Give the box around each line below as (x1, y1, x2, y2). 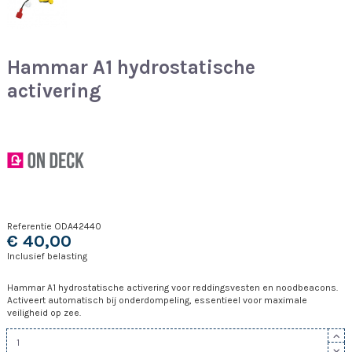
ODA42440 (54, 220, 101, 232)
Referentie (7, 220, 52, 232)
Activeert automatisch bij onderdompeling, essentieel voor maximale (7, 294, 307, 306)
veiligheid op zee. (7, 306, 81, 318)
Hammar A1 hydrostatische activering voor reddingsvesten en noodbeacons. (7, 281, 338, 293)
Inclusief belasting (7, 250, 87, 262)
